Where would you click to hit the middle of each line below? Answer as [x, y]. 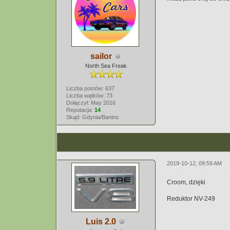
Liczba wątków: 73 [89, 95]
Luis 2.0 [101, 222]
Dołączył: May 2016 [91, 103]
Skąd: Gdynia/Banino [92, 117]
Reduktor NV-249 [191, 199]
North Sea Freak [106, 66]
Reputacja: [80, 110]
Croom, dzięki [186, 182]
